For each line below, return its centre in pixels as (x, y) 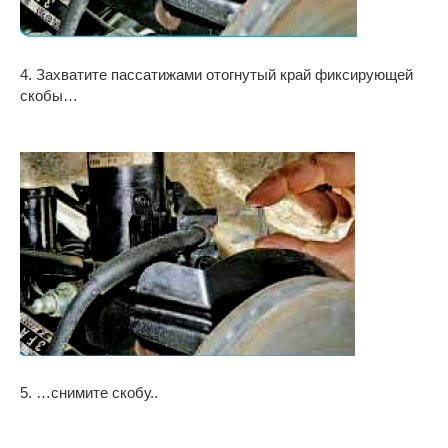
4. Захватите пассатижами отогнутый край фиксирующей (216, 74)
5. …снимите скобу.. (89, 392)
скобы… (49, 95)
